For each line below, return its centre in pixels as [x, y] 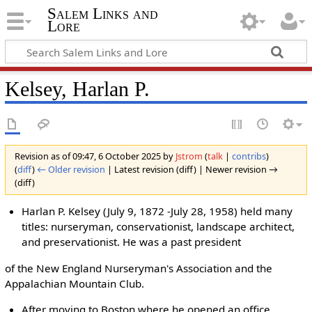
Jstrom [189, 156]
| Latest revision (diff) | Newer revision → [191, 170]
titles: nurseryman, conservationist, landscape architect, [158, 227]
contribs [249, 156]
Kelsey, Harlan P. [77, 89]
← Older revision [71, 170]
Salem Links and [102, 14]
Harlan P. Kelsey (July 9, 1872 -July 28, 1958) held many [157, 211]
